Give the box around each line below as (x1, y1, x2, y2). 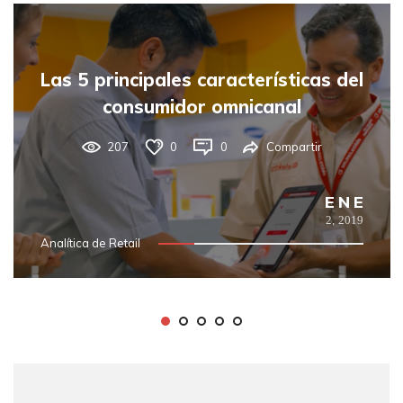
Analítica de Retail (40, 235, 140, 250)
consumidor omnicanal (103, 94, 301, 118)
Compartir (266, 139, 322, 154)
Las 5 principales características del (40, 67, 363, 91)
